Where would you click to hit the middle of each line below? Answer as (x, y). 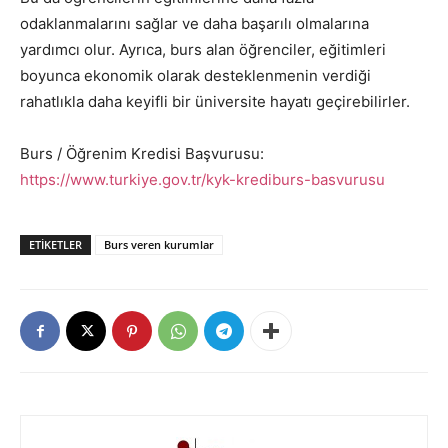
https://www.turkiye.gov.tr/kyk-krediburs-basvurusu (202, 180)
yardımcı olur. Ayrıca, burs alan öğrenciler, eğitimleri (203, 50)
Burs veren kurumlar (159, 245)
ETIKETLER (55, 245)
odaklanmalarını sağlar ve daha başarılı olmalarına (194, 24)
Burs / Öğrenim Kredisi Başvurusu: (142, 154)
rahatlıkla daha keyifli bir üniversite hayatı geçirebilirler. (215, 102)
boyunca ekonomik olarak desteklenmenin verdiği (195, 76)
